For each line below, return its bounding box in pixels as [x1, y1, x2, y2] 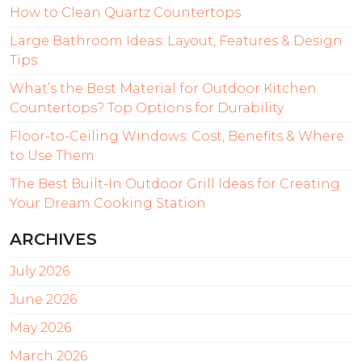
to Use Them [10, 148, 95, 164]
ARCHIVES [10, 229, 97, 250]
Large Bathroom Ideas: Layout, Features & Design [10, 33, 343, 49]
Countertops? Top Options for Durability [10, 100, 284, 116]
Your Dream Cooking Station [10, 196, 206, 212]
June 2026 [10, 292, 77, 308]
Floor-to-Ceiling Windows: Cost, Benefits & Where [10, 128, 344, 145]
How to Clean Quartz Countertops [10, 5, 241, 21]
